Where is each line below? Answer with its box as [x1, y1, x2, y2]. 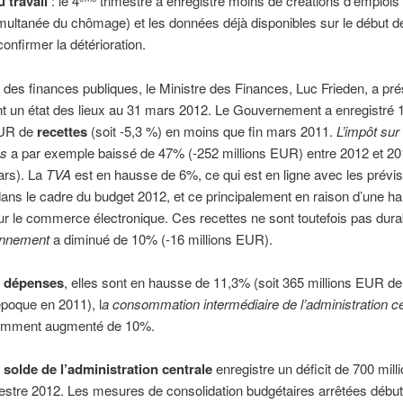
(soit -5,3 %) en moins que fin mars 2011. [86, 121, 336, 140]
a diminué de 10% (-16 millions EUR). [49, 228, 273, 248]
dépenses [3, 272, 64, 292]
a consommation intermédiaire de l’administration [101, 293, 391, 313]
